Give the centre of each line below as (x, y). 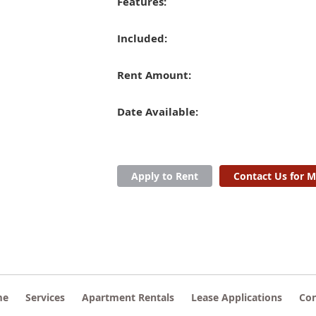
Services (45, 297)
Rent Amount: (154, 75)
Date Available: (157, 111)
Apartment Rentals (128, 297)
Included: (142, 38)
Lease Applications (237, 297)
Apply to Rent (164, 176)
